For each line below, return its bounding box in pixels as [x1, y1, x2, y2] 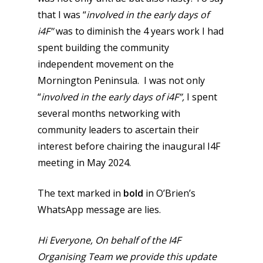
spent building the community [38, 41, 169, 54]
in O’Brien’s [143, 187, 195, 200]
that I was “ [38, 8, 86, 21]
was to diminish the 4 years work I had [56, 25, 224, 38]
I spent [187, 90, 217, 103]
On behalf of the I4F [95, 234, 181, 247]
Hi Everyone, [38, 234, 95, 247]
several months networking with [38, 107, 180, 120]
